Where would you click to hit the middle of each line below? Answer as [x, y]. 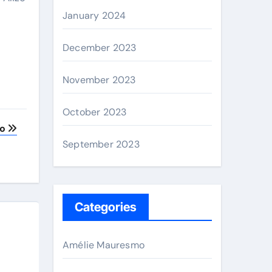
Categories [106, 207]
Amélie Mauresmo [104, 245]
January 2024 [94, 15]
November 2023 [99, 80]
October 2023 [95, 112]
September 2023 [101, 144]
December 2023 [100, 48]
